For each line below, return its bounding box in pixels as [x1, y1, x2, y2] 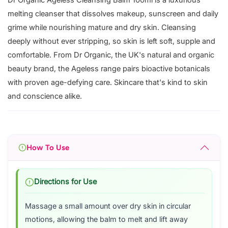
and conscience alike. [8, 92, 82, 101]
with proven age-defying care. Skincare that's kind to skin [8, 78, 208, 88]
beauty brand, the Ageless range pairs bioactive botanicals [8, 64, 210, 74]
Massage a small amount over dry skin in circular [25, 202, 191, 211]
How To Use [26, 142, 69, 152]
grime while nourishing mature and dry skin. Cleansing [8, 23, 196, 33]
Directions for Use [34, 177, 97, 187]
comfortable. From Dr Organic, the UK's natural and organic [8, 50, 214, 60]
